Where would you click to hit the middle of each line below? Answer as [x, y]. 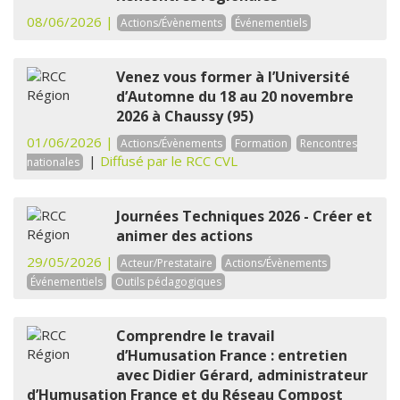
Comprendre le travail [196, 336]
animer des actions [184, 236]
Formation [261, 143]
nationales [53, 162]
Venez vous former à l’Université [233, 77]
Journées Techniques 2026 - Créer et [244, 216]
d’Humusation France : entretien [232, 355]
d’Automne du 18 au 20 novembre [235, 96]
